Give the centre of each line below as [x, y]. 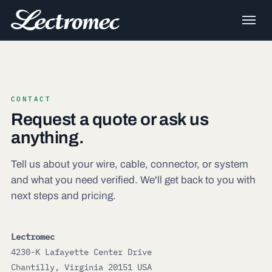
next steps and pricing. [63, 196]
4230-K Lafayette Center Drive [81, 252]
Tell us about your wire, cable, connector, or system [130, 164]
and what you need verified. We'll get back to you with [133, 180]
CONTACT [31, 99]
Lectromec [33, 237]
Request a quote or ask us [110, 119]
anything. [47, 138]
